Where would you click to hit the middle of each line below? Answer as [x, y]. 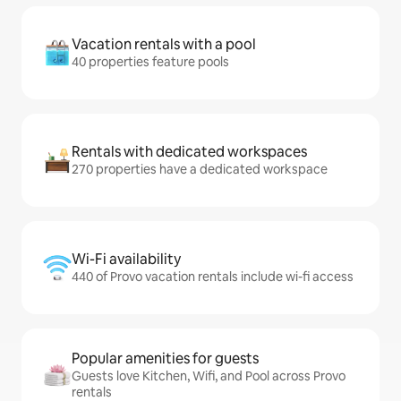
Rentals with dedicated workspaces [189, 152]
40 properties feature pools [150, 62]
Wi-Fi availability [126, 260]
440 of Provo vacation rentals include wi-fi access [213, 277]
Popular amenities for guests [165, 359]
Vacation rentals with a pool [164, 45]
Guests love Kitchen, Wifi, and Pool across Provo [209, 376]
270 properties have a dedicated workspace [200, 170]
